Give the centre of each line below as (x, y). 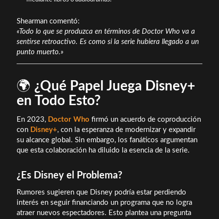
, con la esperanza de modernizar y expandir (126, 130)
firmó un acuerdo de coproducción (145, 119)
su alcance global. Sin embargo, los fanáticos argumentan (107, 140)
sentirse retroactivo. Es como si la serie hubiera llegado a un (108, 42)
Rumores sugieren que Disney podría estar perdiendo (101, 192)
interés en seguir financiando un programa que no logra (104, 202)
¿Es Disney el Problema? (69, 175)
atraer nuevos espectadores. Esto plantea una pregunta (104, 213)
